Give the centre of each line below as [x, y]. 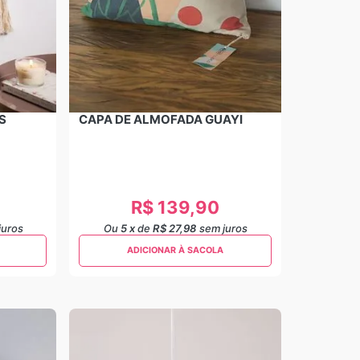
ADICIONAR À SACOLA [175, 251]
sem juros [223, 228]
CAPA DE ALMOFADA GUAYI [161, 119]
